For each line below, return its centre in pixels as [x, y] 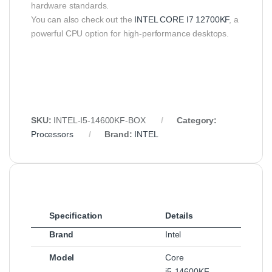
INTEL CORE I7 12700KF [182, 19]
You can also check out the [83, 19]
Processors [52, 134]
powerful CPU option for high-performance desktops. [130, 33]
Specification [76, 215]
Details [179, 215]
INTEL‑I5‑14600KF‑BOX [100, 120]
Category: [197, 120]
